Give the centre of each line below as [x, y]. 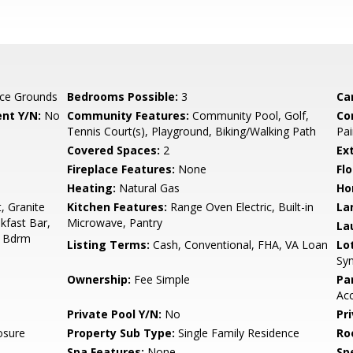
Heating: [92, 188]
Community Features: [128, 115]
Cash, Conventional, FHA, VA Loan [239, 245]
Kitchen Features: [117, 207]
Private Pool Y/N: [115, 314]
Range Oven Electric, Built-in [241, 207]
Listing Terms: [109, 245]
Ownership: [99, 279]
